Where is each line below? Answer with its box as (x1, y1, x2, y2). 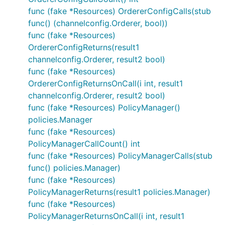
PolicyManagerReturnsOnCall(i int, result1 (28, 211, 184, 221)
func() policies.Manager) (28, 163, 121, 173)
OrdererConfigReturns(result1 (28, 42, 139, 52)
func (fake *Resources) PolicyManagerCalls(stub (28, 151, 212, 161)
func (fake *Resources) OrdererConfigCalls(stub (28, 6, 211, 16)
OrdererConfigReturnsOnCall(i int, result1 (28, 78, 183, 88)
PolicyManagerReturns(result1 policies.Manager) (28, 187, 210, 197)
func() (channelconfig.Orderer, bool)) (28, 18, 168, 28)
